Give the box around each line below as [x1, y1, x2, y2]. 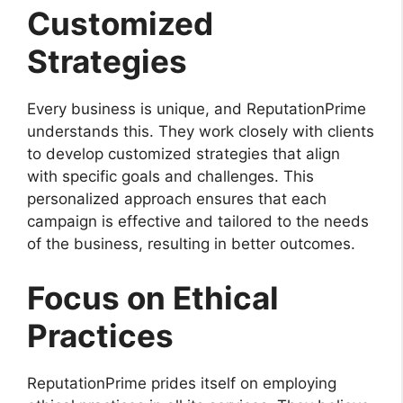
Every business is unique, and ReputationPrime [27, 100, 366, 119]
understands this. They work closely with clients [27, 122, 374, 141]
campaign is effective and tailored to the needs [27, 212, 369, 231]
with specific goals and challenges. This [27, 167, 314, 186]
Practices [27, 316, 174, 354]
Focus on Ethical [27, 278, 279, 317]
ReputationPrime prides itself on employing [27, 373, 336, 392]
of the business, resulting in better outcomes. [27, 235, 355, 254]
